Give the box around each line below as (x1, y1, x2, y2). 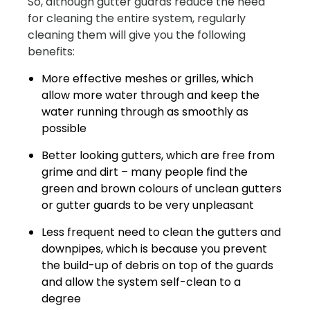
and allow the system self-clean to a (42, 274, 241, 291)
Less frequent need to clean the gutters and (42, 224, 281, 241)
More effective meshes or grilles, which (42, 71, 253, 87)
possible (42, 120, 86, 137)
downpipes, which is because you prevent (42, 241, 267, 257)
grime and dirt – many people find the (42, 164, 248, 181)
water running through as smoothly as (42, 104, 248, 120)
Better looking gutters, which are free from (42, 147, 275, 164)
